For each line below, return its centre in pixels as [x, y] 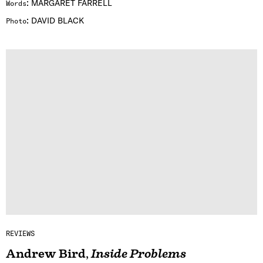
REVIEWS [20, 234]
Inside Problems [139, 254]
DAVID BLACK [58, 20]
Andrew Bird [46, 254]
